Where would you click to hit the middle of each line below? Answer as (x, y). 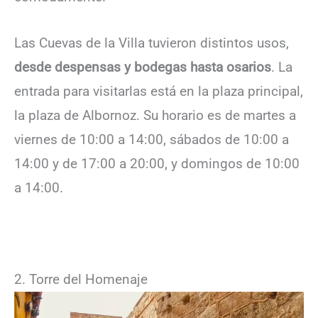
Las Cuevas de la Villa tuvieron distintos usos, (152, 43)
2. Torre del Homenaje (81, 279)
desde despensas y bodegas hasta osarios (143, 67)
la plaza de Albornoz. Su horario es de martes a (155, 115)
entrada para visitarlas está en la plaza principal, (159, 91)
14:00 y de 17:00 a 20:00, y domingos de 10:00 (157, 163)
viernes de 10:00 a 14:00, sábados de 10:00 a (152, 139)
